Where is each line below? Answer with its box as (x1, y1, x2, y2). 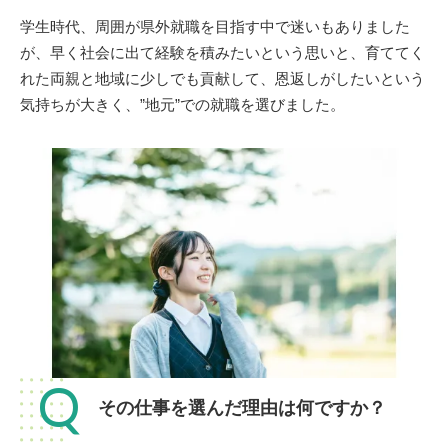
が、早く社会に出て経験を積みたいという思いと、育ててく (20, 44, 425, 62)
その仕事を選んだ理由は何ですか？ (98, 397, 386, 418)
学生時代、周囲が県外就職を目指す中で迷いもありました (20, 18, 410, 36)
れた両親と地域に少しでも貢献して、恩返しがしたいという (20, 70, 425, 88)
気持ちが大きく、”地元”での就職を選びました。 (20, 96, 345, 114)
